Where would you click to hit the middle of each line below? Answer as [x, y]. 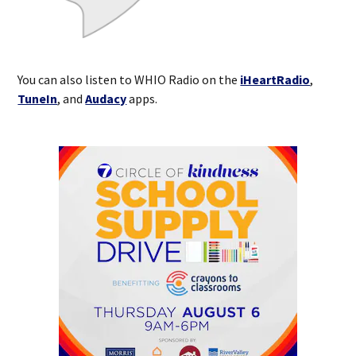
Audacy [106, 99]
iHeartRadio [275, 79]
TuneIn [38, 99]
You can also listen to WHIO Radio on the [129, 79]
